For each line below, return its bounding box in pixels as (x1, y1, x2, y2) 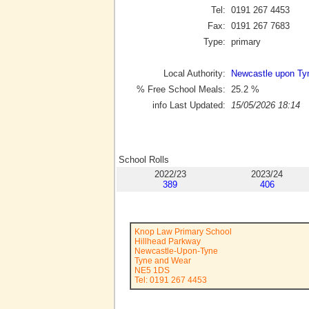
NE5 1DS (134, 266, 170, 275)
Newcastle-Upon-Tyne (134, 246, 218, 256)
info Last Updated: (152, 99, 226, 110)
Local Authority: (163, 68, 226, 79)
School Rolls (119, 154, 169, 166)
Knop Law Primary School (134, 227, 232, 237)
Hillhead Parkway (134, 237, 201, 246)
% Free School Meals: (137, 83, 226, 94)
